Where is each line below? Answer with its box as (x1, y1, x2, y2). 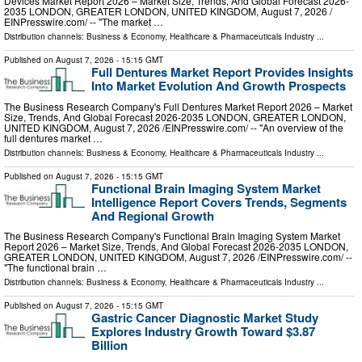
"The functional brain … (4, 260, 107, 275)
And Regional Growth (91, 206, 214, 225)
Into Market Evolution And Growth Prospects (91, 77, 346, 95)
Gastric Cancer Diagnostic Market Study (91, 309, 318, 327)
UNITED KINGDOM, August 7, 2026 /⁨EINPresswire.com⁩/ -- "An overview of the (4, 120, 343, 134)
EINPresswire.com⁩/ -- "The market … (4, 15, 163, 29)
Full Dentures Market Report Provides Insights (91, 63, 353, 82)
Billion (91, 336, 128, 355)
